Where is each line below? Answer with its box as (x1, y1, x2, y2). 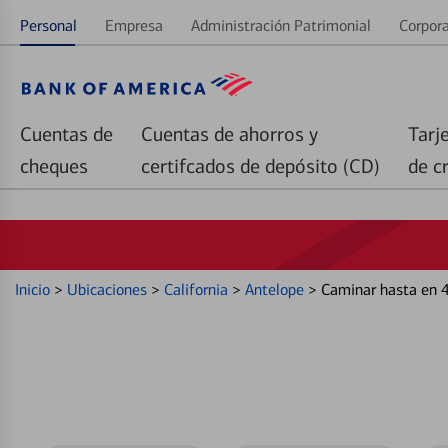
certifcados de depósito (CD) (141, 154, 380, 178)
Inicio (15, 280, 54, 299)
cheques (20, 154, 88, 178)
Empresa (105, 16, 163, 35)
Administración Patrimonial (191, 16, 371, 35)
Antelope (245, 280, 308, 299)
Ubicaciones (67, 280, 151, 299)
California (164, 280, 232, 299)
